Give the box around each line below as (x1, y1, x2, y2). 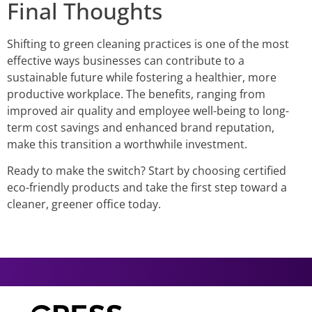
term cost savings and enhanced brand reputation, (7, 119, 274, 135)
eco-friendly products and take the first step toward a (7, 180, 287, 196)
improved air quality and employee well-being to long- (7, 102, 289, 118)
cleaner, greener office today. (7, 196, 161, 212)
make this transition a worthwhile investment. (7, 136, 247, 152)
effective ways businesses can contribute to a (7, 52, 244, 68)
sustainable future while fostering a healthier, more (7, 69, 276, 85)
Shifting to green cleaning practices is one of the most (7, 36, 289, 52)
